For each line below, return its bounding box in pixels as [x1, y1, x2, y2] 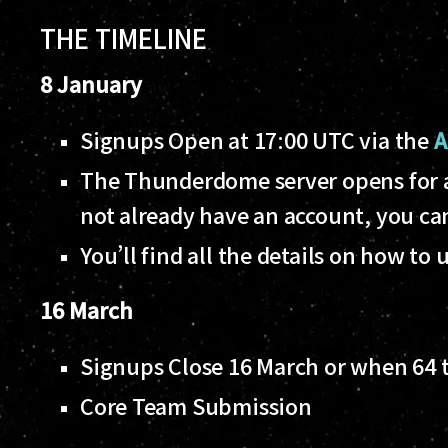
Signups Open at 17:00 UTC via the [80, 123, 434, 155]
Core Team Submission [80, 389, 317, 421]
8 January [40, 67, 147, 99]
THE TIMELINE [40, 18, 213, 56]
